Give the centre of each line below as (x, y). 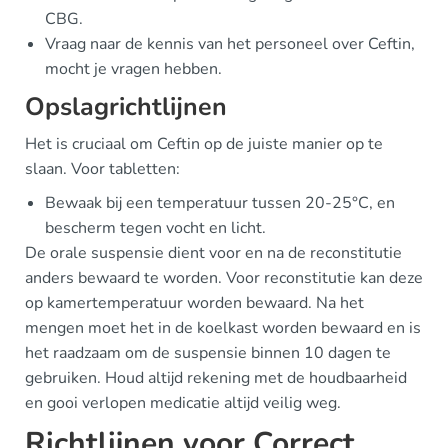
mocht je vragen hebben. (133, 68)
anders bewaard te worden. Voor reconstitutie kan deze (224, 277)
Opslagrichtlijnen (126, 106)
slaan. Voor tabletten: (102, 168)
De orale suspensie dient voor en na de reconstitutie (213, 252)
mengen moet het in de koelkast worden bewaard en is (223, 327)
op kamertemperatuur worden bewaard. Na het (194, 302)
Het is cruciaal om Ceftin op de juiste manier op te (204, 143)
